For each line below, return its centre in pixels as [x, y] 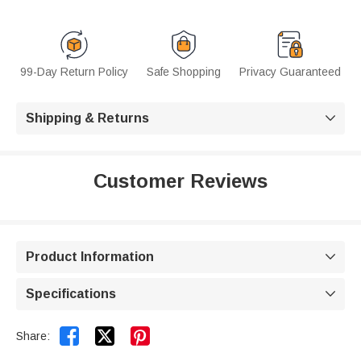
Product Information [90, 257]
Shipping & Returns [87, 118]
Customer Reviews [180, 181]
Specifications [71, 294]
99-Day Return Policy [74, 72]
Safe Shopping [184, 72]
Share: [33, 336]
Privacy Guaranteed [290, 72]
